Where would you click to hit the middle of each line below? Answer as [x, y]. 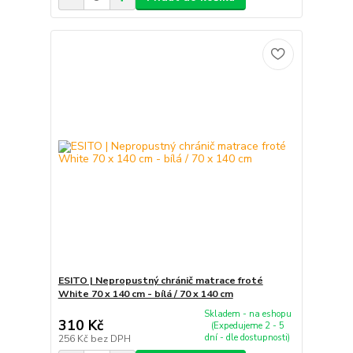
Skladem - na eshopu [247, 314]
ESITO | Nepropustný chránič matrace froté [160, 280]
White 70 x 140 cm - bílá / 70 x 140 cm [145, 294]
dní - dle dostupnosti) [248, 337]
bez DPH [110, 339]
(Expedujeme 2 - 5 [247, 325]
